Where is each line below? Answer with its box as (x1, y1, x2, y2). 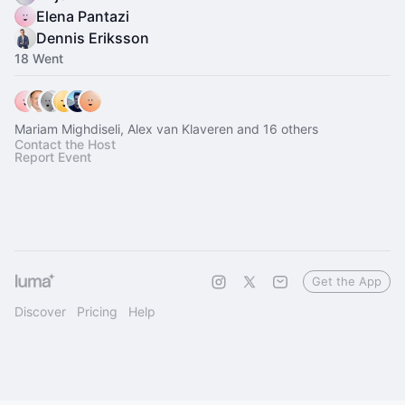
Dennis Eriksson (36, 29, 149, 47)
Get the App (312, 274, 381, 288)
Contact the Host (14, 137, 116, 152)
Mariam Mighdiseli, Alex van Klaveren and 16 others (14, 121, 318, 137)
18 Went (14, 51, 63, 66)
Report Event (14, 149, 91, 165)
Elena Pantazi (36, 7, 129, 25)
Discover (14, 304, 66, 319)
